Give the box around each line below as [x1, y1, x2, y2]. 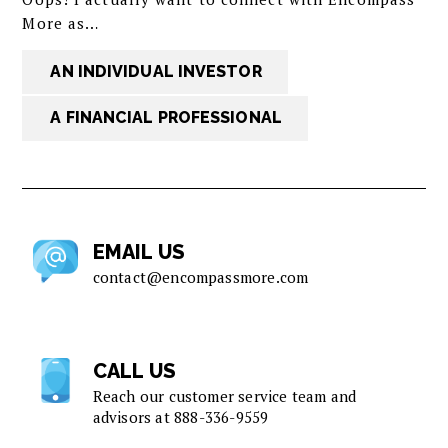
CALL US [92, 359, 176, 384]
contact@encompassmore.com [92, 267, 309, 288]
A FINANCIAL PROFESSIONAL [50, 108, 282, 128]
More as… [22, 12, 100, 33]
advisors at [92, 407, 174, 428]
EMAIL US [92, 240, 186, 265]
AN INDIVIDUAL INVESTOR [50, 61, 262, 81]
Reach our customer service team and [92, 386, 357, 407]
